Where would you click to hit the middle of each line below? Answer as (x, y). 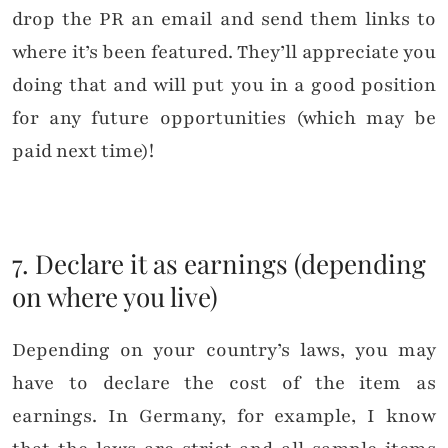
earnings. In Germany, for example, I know (224, 416)
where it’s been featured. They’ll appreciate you (224, 52)
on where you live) (115, 297)
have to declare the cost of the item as (224, 383)
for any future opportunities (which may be (224, 118)
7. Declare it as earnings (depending (219, 264)
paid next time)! (83, 151)
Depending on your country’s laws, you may (224, 350)
